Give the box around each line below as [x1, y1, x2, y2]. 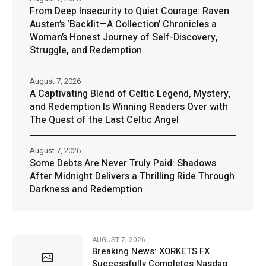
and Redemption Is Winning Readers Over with [30, 100, 228, 115]
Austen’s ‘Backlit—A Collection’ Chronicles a [30, 17, 217, 32]
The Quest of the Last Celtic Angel [30, 113, 179, 128]
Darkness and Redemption [30, 182, 142, 197]
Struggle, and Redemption [30, 43, 142, 58]
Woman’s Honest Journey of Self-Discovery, [30, 30, 218, 45]
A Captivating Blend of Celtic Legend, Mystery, [30, 87, 231, 102]
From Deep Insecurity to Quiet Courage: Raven [30, 4, 229, 19]
